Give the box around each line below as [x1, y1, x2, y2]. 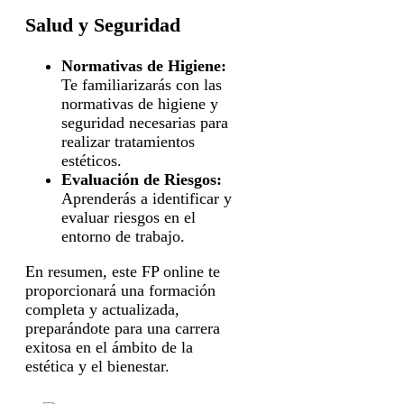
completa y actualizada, [25, 299, 179, 318]
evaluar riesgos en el [61, 207, 196, 226]
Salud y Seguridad [25, 13, 180, 36]
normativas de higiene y [61, 94, 218, 113]
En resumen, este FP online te [25, 262, 220, 280]
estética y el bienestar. [25, 356, 170, 375]
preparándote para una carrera [25, 318, 220, 337]
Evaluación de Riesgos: [61, 170, 222, 188]
